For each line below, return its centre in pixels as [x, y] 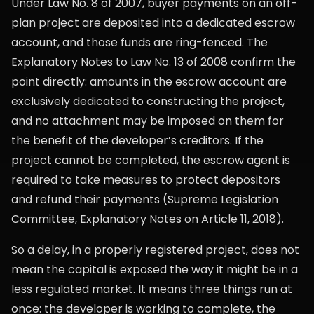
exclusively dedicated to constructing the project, [148, 101]
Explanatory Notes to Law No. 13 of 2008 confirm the [153, 62]
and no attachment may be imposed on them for [148, 121]
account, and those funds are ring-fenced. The [139, 42]
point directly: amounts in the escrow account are [149, 82]
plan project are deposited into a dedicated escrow [153, 23]
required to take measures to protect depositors [146, 180]
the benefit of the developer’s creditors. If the [137, 141]
